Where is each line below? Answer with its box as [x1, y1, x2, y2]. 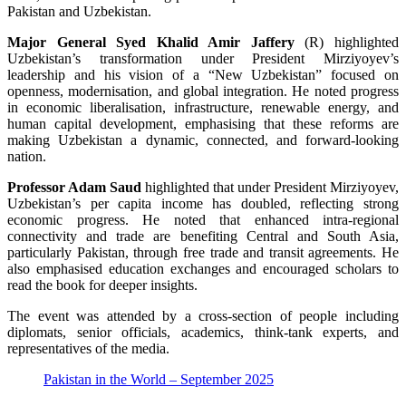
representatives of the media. [7, 341, 169, 356]
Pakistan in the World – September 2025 [43, 372, 274, 387]
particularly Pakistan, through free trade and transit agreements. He [7, 245, 399, 260]
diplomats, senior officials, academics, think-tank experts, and [7, 324, 399, 340]
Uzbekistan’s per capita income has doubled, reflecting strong [7, 196, 399, 211]
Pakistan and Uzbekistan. [7, 4, 151, 19]
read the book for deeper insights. [7, 277, 198, 293]
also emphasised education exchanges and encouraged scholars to [7, 261, 399, 276]
